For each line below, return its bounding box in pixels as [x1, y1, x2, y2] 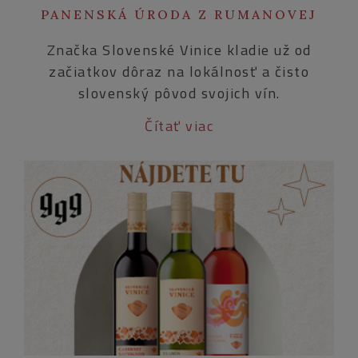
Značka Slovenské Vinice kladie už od [46, 38, 312, 61]
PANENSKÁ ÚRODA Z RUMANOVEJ [41, 6, 317, 22]
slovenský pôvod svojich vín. [78, 82, 280, 104]
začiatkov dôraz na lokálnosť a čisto [49, 60, 309, 82]
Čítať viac [145, 114, 213, 137]
